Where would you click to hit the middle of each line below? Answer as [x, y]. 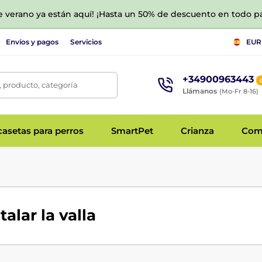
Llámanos [199, 91]
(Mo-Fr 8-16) [239, 91]
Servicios [86, 42]
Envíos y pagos [32, 42]
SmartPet [132, 130]
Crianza [197, 130]
